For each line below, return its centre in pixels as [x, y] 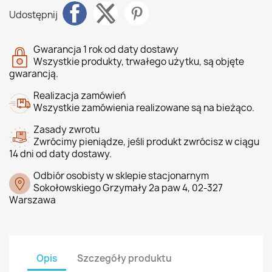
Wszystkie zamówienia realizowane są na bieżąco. [144, 108]
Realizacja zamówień [80, 96]
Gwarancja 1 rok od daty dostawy [106, 49]
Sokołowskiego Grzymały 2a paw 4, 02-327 [128, 188]
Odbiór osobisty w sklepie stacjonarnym [121, 176]
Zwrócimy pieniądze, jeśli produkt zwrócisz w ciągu [146, 142]
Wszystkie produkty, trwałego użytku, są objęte [139, 62]
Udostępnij [33, 15]
